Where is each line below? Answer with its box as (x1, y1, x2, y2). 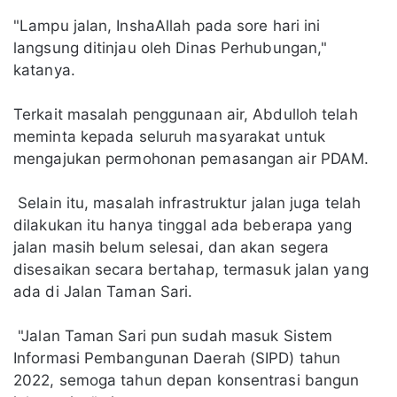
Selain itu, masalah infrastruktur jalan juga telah (13, 194, 362, 213)
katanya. (13, 61, 80, 80)
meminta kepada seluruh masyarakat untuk (13, 128, 325, 146)
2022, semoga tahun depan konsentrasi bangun (13, 371, 360, 390)
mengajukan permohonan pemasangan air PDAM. (13, 150, 374, 168)
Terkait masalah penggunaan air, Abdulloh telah (13, 105, 358, 124)
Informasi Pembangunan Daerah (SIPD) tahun (13, 349, 341, 368)
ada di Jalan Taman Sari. (13, 283, 198, 301)
